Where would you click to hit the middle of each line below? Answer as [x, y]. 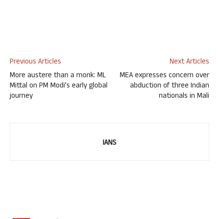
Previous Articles [35, 62]
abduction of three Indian [170, 86]
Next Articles [189, 62]
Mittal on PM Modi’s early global [59, 86]
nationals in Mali [184, 96]
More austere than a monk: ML [58, 76]
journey [21, 96]
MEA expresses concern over [164, 76]
